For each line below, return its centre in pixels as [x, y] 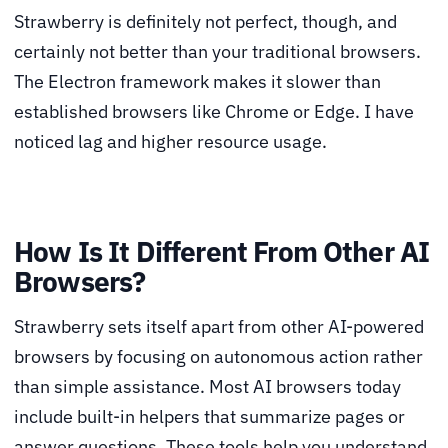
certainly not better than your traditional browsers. [217, 52]
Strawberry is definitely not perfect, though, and [205, 22]
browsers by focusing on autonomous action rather [218, 357]
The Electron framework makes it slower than [197, 82]
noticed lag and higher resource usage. [170, 142]
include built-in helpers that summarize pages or [209, 417]
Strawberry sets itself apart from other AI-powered [219, 327]
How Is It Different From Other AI [222, 251]
